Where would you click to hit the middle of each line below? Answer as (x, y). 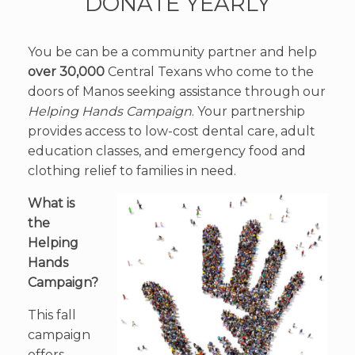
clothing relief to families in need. (132, 171)
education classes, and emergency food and (167, 151)
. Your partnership (248, 112)
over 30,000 (66, 72)
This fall (52, 315)
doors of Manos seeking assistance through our (177, 92)
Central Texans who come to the (209, 72)
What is (51, 204)
